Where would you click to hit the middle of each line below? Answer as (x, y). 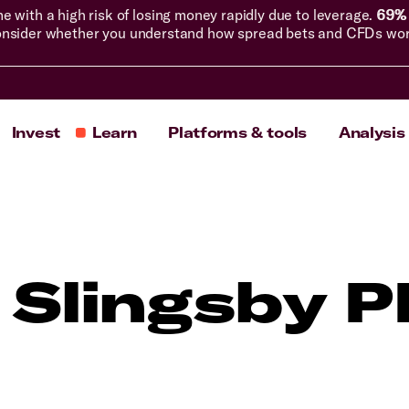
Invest (36, 132)
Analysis (372, 132)
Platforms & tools (237, 132)
